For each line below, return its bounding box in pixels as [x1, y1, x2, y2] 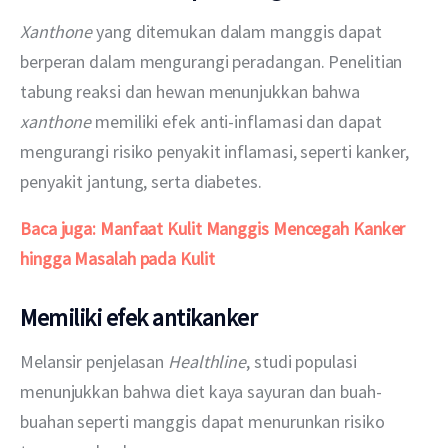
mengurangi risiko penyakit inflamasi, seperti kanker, [20, 140, 413, 164]
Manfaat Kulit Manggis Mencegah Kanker [99, 217, 410, 241]
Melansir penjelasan [20, 349, 169, 373]
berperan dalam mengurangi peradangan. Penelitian [20, 50, 407, 74]
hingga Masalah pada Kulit [20, 247, 215, 271]
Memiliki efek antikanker [20, 302, 257, 334]
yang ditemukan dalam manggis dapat [92, 20, 386, 44]
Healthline [168, 349, 247, 373]
